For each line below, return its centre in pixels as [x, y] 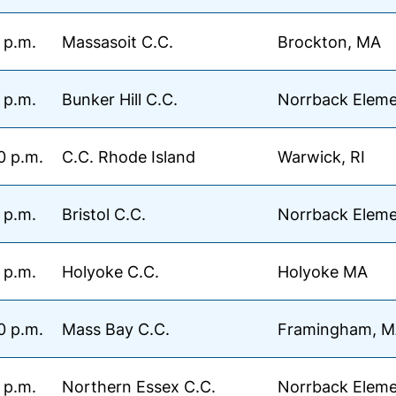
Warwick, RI [321, 156]
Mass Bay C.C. [116, 329]
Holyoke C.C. [110, 271]
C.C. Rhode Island [129, 156]
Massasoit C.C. [118, 42]
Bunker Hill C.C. [120, 99]
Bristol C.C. [104, 214]
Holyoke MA [323, 271]
